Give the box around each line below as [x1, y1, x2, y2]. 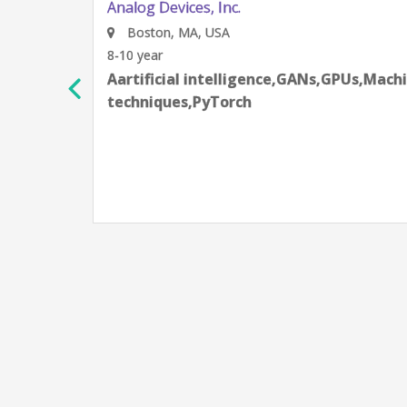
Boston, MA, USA [96, 24, 203, 41]
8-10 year [80, 46, 136, 64]
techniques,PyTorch [80, 92, 225, 112]
